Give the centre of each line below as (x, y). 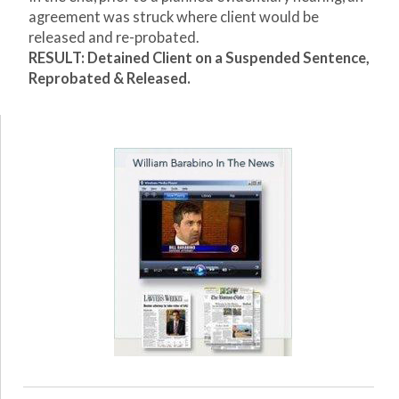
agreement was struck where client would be (174, 17)
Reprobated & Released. (110, 79)
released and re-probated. (114, 38)
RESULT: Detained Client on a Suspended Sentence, (199, 58)
